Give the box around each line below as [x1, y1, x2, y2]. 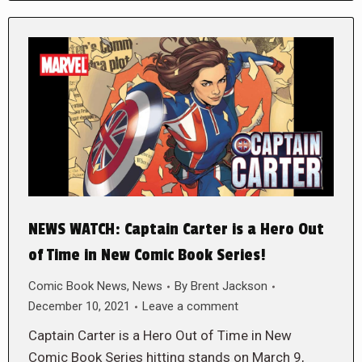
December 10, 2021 [28, 299, 130, 314]
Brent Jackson [191, 279, 267, 294]
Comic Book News [28, 279, 127, 294]
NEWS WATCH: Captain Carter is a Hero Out [28, 220, 324, 240]
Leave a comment [142, 299, 238, 314]
